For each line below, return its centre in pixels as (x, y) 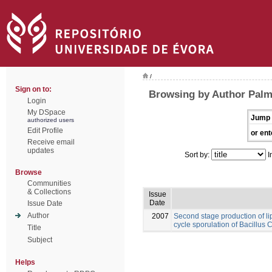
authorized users (51, 120)
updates (41, 151)
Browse (29, 172)
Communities (49, 183)
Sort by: (198, 155)
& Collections (49, 192)
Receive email (51, 142)
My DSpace (46, 112)
